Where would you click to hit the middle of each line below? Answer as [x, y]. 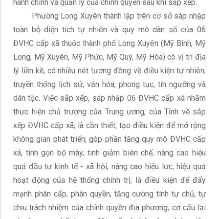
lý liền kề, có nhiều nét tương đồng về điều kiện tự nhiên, [109, 71]
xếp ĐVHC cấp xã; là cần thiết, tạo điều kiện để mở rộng [109, 125]
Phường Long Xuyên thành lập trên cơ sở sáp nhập [109, 16]
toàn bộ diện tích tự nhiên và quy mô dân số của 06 [109, 30]
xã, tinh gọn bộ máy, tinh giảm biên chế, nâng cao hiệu [109, 153]
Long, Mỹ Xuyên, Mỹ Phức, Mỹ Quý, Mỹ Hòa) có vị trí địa [109, 57]
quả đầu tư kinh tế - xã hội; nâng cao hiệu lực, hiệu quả [109, 166]
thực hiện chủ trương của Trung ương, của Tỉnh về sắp [109, 112]
